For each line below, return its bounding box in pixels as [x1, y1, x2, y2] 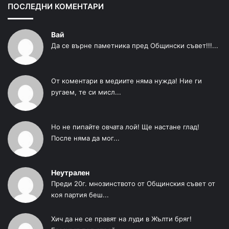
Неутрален [51, 168, 89, 177]
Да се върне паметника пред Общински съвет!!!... [51, 41, 218, 50]
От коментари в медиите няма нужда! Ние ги [51, 77, 202, 85]
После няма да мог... [51, 134, 120, 143]
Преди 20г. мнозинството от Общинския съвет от [51, 179, 215, 188]
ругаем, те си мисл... [51, 88, 121, 97]
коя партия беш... [51, 191, 109, 199]
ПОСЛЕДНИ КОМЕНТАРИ [8, 2, 104, 12]
